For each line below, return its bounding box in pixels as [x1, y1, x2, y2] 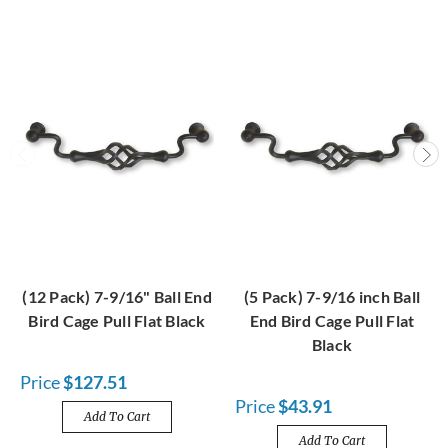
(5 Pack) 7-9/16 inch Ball [243, 287, 421, 307]
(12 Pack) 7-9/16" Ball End [22, 287, 212, 307]
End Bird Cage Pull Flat [249, 311, 415, 331]
